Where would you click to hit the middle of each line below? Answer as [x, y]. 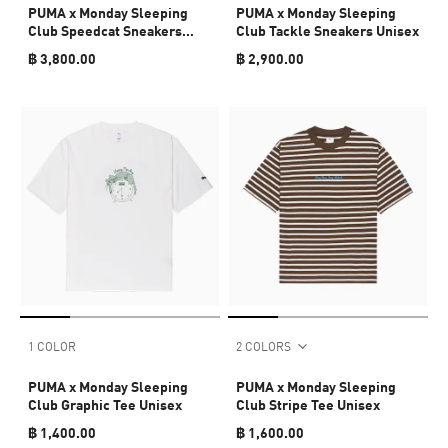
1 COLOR [52, 346]
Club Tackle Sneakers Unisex [327, 30]
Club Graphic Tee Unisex [105, 404]
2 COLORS [263, 346]
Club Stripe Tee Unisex [308, 404]
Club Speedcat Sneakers [105, 30]
